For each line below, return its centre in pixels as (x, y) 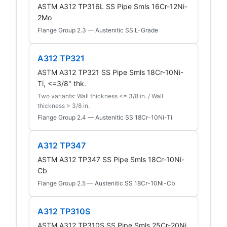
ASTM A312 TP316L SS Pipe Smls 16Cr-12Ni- (112, 6)
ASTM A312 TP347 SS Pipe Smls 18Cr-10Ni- (111, 159)
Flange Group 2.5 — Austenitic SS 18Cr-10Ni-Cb (106, 183)
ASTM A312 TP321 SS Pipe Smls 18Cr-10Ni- (110, 72)
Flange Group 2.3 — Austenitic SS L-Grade (98, 30)
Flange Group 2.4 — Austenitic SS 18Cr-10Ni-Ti (105, 117)
